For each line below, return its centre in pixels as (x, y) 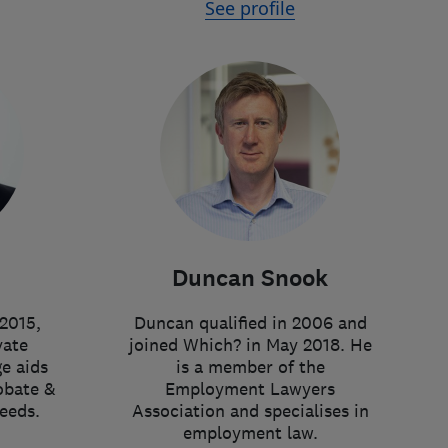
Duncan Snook (250, 278)
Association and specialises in (250, 411)
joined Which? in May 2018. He (250, 345)
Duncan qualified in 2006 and (250, 323)
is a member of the (250, 367)
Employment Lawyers (250, 389)
